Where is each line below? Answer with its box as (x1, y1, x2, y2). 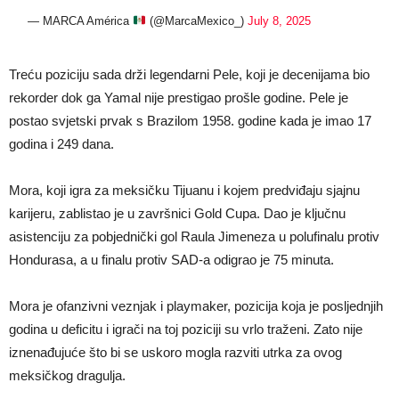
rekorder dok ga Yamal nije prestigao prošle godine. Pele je (9, 90, 348, 105)
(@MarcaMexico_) (146, 14, 248, 28)
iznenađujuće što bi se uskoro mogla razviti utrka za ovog (9, 345, 342, 360)
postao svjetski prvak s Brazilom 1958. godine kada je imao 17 (9, 113, 371, 128)
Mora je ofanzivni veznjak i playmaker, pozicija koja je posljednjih (9, 298, 383, 313)
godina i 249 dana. (9, 136, 114, 151)
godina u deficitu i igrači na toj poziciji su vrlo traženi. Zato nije (9, 322, 362, 337)
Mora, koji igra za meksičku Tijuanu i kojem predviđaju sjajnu (9, 183, 360, 198)
